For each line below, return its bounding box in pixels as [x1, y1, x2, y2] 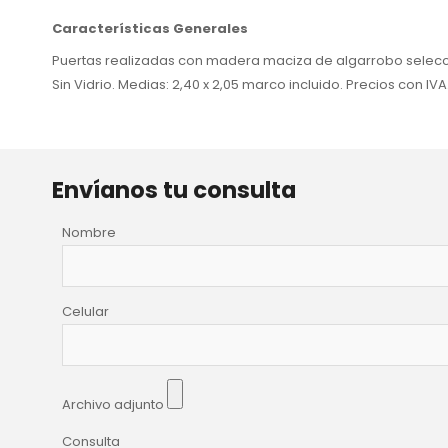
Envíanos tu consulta [52, 173, 296, 206]
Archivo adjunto [62, 394, 164, 414]
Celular [62, 301, 109, 321]
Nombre [62, 222, 116, 242]
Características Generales [52, 18, 248, 38]
